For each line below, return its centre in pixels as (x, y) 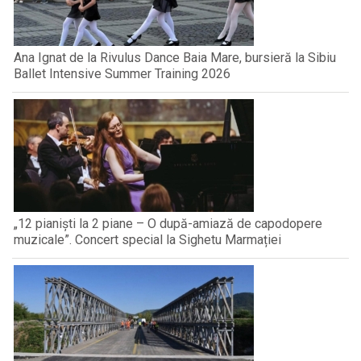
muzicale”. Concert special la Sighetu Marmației (147, 240)
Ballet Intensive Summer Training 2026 (122, 74)
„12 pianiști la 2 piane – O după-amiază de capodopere (168, 224)
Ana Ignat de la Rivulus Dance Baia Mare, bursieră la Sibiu (175, 58)
